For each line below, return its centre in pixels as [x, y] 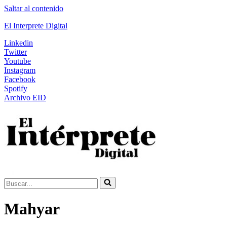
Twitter [15, 52]
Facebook [20, 79]
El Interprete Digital [36, 26]
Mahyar [32, 209]
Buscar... [17, 181]
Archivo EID [25, 98]
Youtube [17, 61]
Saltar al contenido [34, 8]
